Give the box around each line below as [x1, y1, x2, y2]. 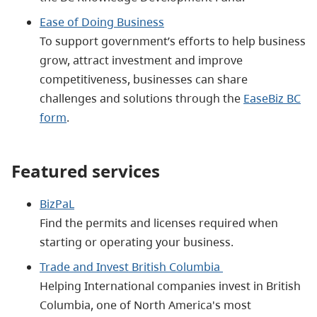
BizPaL [40, 195, 74, 212]
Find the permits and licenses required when [40, 214, 278, 231]
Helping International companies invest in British [40, 277, 301, 294]
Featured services [11, 158, 160, 183]
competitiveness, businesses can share [40, 71, 248, 87]
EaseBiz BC [243, 90, 301, 106]
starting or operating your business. [40, 234, 236, 250]
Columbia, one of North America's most [40, 296, 251, 313]
